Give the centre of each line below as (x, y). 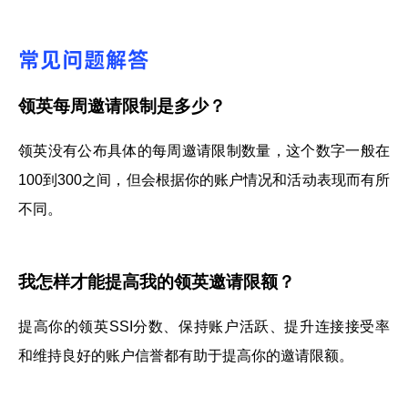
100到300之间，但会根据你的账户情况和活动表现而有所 (204, 179)
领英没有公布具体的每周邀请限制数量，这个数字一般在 (204, 150)
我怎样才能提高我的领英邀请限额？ (157, 282)
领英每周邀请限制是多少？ (122, 106)
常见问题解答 (84, 59)
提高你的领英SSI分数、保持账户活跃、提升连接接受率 (204, 327)
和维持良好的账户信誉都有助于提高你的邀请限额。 (186, 356)
